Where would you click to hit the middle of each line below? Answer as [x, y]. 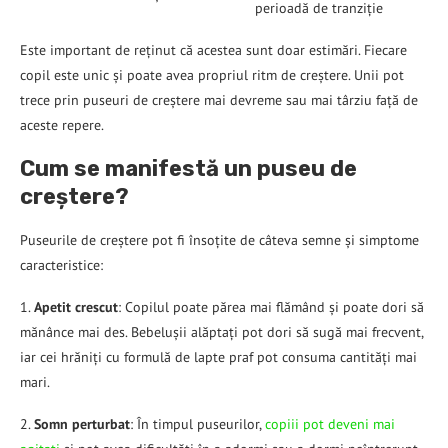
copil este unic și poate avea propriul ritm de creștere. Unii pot [212, 75]
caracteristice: [61, 265]
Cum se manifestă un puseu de [188, 169]
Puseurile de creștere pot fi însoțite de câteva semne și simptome [219, 240]
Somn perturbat [82, 424]
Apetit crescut [76, 307]
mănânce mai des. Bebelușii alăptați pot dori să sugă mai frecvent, [221, 332]
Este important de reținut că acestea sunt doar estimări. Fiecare [213, 50]
